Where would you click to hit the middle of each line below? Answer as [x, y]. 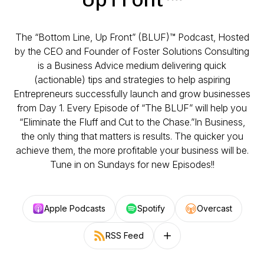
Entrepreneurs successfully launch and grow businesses [132, 94]
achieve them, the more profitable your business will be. [132, 150]
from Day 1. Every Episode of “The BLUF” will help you [132, 108]
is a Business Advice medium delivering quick [132, 65]
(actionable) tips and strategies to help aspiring [132, 80]
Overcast [214, 208]
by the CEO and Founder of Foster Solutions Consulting [132, 51]
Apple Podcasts [75, 208]
